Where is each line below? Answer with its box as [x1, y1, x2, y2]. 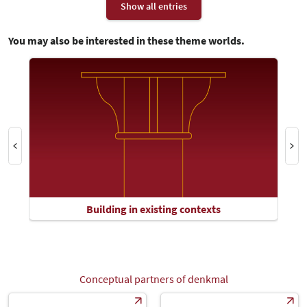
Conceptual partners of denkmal [79, 271, 228, 286]
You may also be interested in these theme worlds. [8, 33, 245, 47]
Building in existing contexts [86, 201, 221, 216]
